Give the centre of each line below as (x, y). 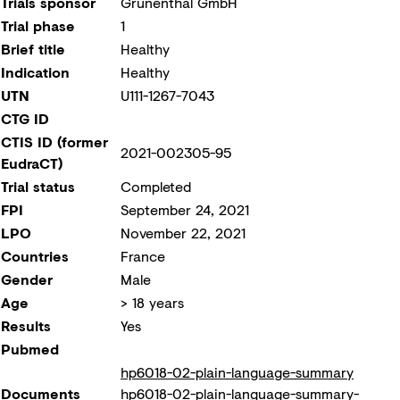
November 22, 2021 (183, 233)
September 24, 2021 (185, 209)
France (143, 256)
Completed (156, 186)
